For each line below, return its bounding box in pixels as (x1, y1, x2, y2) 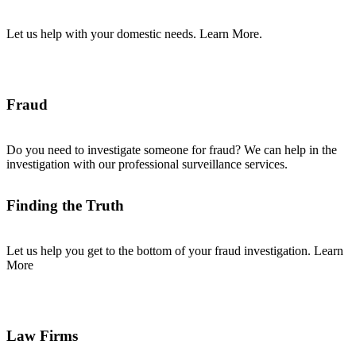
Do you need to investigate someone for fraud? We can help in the (6, 143, 337, 157)
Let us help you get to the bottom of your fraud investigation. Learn (6, 244, 343, 258)
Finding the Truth (6, 197, 124, 215)
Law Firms (6, 327, 78, 345)
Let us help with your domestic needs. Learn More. (6, 26, 262, 41)
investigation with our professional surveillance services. (6, 157, 291, 172)
